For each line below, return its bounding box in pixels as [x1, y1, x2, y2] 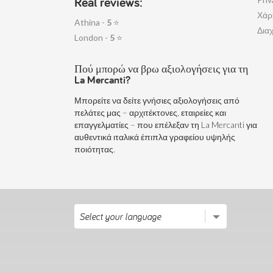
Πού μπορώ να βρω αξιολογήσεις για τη [74, 62, 248, 76]
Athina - [74, 17, 107, 27]
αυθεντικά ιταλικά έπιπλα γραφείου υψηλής [74, 132, 235, 142]
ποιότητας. [74, 144, 115, 154]
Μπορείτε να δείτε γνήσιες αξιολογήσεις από [74, 95, 239, 105]
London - [74, 32, 110, 43]
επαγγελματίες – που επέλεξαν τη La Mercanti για [74, 119, 257, 130]
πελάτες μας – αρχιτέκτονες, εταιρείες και [74, 107, 226, 118]
